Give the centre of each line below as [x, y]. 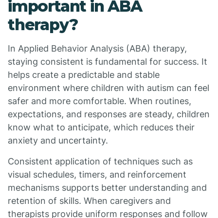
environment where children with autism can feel [109, 88]
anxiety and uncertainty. [58, 140]
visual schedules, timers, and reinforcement [97, 174]
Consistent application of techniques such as [100, 161]
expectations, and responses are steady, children [109, 114]
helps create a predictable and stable [84, 75]
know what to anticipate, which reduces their [101, 127]
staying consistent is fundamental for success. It [108, 62]
